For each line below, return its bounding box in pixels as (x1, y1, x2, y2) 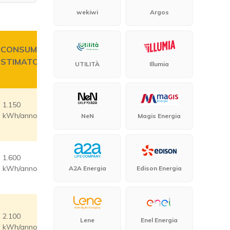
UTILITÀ (75, 60, 100, 68)
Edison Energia (137, 164, 182, 172)
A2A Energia (68, 164, 106, 172)
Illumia (149, 60, 169, 68)
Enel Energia (141, 216, 178, 224)
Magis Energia (138, 112, 181, 120)
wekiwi (76, 8, 98, 16)
